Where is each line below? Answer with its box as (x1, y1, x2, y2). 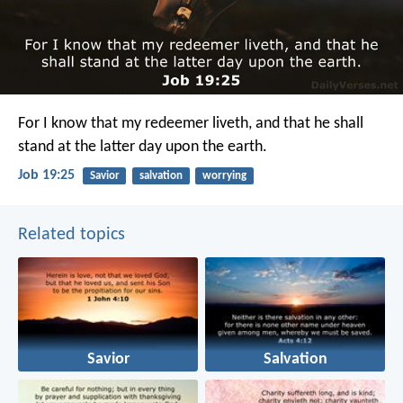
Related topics (18, 225, 125, 244)
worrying (201, 170, 246, 183)
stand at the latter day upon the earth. (18, 139, 267, 157)
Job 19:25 (18, 168, 75, 184)
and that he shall (252, 115, 363, 133)
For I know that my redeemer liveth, (18, 115, 252, 133)
